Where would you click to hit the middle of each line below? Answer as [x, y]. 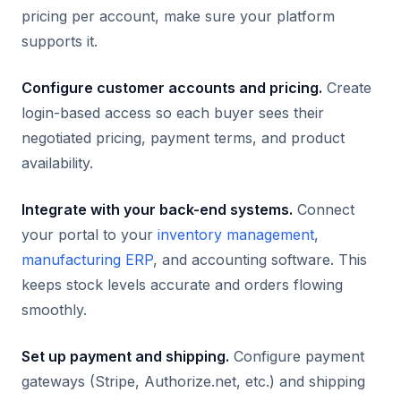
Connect [324, 209]
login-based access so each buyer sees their [173, 113]
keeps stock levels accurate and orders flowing [182, 285]
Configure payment [297, 356]
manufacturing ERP [87, 260]
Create [347, 88]
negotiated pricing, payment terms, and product [183, 138]
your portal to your [90, 235]
